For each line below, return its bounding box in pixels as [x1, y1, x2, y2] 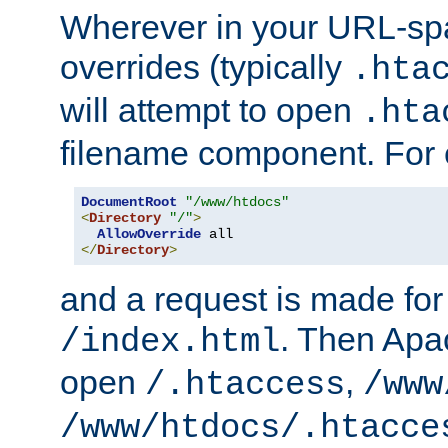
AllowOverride [97, 225, 201, 242]
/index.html [60, 322, 280, 361]
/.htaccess [145, 365, 345, 404]
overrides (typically [60, 47, 351, 86]
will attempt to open [60, 90, 361, 129]
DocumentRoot [81, 193, 177, 210]
